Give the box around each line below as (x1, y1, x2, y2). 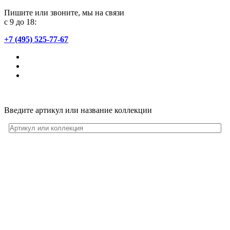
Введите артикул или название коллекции (4, 106, 152, 114)
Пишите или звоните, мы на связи (4, 8, 124, 17)
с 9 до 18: (4, 17, 36, 26)
